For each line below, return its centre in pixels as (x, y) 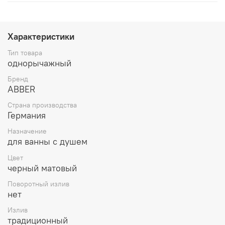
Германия (27, 116)
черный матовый (42, 168)
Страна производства (42, 105)
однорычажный (39, 63)
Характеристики (41, 36)
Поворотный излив (38, 184)
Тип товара (25, 52)
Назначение (27, 131)
